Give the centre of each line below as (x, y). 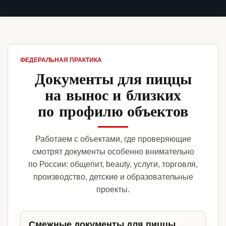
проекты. (113, 190)
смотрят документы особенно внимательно (113, 152)
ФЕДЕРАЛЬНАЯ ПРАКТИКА (61, 60)
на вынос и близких (113, 95)
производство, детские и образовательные (113, 177)
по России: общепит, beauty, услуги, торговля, (113, 164)
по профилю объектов (113, 111)
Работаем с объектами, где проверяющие (113, 139)
